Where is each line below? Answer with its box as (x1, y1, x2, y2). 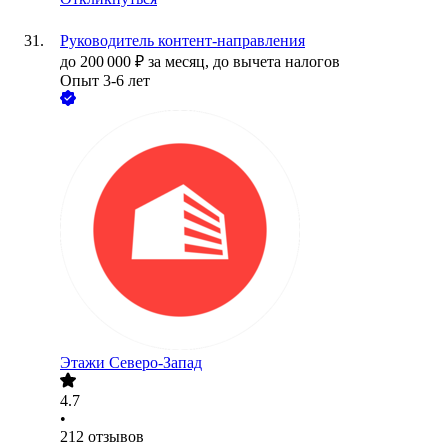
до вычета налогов (213, 53, 340, 71)
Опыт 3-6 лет (60, 72, 150, 90)
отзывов (88, 428, 144, 446)
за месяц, (148, 53, 213, 71)
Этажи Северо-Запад (60, 354, 202, 372)
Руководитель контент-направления (60, 32, 305, 50)
